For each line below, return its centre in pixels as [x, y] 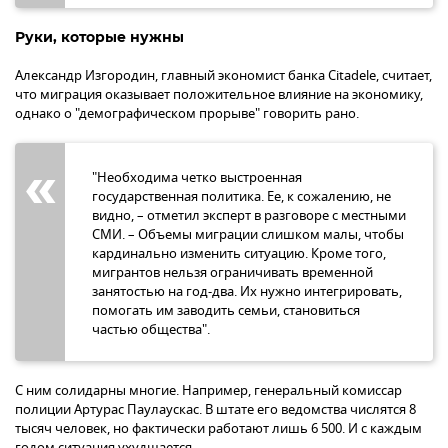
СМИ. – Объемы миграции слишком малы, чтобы [248, 234]
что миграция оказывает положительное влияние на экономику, [219, 94]
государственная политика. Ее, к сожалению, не [241, 196]
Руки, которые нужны [99, 36]
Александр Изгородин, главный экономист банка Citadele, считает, [223, 75]
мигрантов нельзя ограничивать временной [232, 272]
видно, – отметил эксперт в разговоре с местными [249, 215]
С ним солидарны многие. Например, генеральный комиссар [208, 390]
